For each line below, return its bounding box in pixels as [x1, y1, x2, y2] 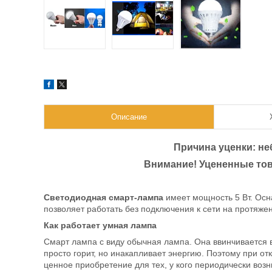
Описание [111, 112, 147, 121]
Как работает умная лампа [44, 220, 157, 230]
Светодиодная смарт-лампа [44, 192, 163, 202]
